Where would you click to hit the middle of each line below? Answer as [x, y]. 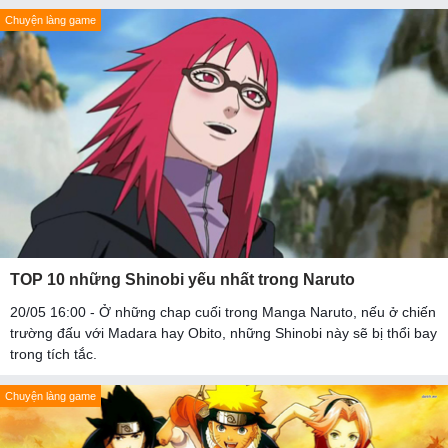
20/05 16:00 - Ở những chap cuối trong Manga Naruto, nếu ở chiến [223, 312]
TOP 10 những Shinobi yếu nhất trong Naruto [182, 280]
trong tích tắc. [53, 354]
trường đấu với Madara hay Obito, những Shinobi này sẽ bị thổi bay [223, 333]
